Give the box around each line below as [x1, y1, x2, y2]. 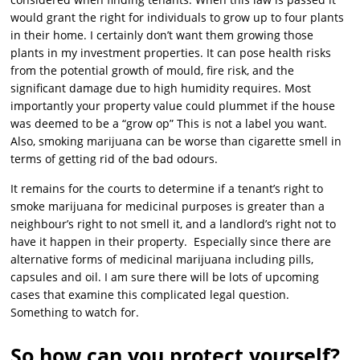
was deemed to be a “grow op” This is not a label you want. [10, 116, 328, 132]
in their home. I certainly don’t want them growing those [10, 27, 314, 43]
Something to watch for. [10, 305, 140, 321]
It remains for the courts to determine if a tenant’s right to [10, 181, 324, 197]
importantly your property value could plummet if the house [10, 98, 336, 114]
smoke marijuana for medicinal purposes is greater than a [10, 198, 325, 215]
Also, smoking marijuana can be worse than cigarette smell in [10, 133, 342, 149]
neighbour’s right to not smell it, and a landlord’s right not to [10, 216, 337, 232]
